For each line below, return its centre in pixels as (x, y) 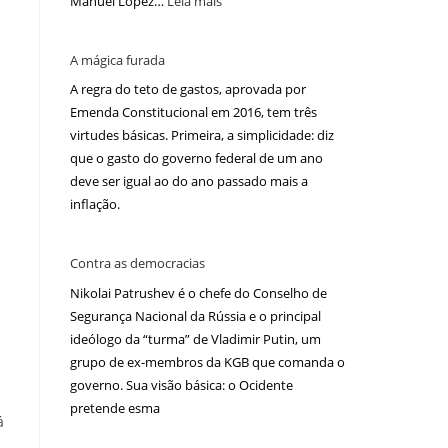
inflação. (95, 204)
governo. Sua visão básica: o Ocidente (181, 384)
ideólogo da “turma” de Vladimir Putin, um (195, 338)
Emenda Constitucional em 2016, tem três (193, 112)
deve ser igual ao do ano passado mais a (189, 181)
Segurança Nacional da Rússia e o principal (195, 315)
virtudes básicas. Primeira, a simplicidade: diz (202, 135)
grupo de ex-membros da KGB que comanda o (207, 361)
